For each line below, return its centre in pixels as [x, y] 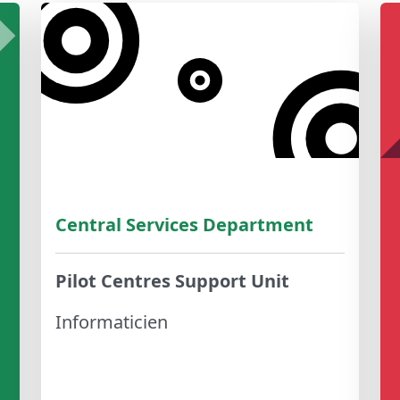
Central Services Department [184, 225]
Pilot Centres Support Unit [172, 281]
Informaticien [112, 322]
